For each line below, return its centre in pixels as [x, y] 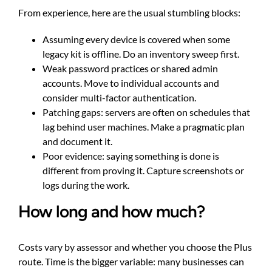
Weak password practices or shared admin [130, 69]
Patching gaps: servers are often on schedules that [146, 112]
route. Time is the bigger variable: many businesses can [131, 262]
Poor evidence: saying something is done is [131, 156]
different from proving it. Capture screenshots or [143, 171]
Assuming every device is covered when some [136, 39]
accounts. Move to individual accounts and [131, 83]
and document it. [77, 141]
